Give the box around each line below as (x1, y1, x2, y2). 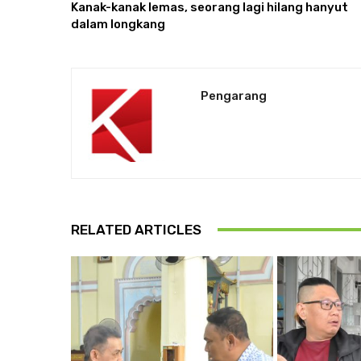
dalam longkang (71, 16, 165, 31)
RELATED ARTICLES (71, 221, 201, 238)
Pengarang (201, 88, 267, 103)
